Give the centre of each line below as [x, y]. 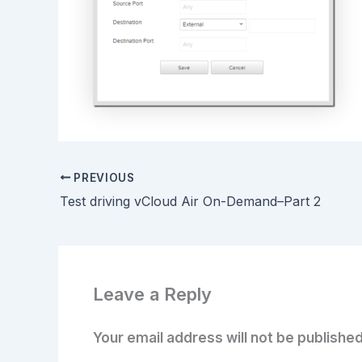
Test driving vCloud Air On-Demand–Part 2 [190, 201]
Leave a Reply [152, 295]
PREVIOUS [103, 177]
